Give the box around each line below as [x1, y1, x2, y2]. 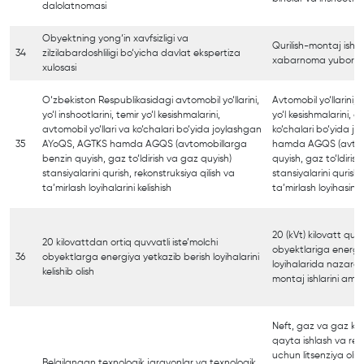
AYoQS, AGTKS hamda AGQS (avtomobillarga [42, 139, 247, 149]
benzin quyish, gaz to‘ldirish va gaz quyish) [42, 154, 232, 164]
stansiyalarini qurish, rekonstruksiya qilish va [42, 168, 235, 179]
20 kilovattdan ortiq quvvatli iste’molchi [42, 237, 218, 248]
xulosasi [42, 63, 76, 73]
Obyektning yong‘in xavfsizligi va [42, 33, 188, 44]
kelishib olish [42, 266, 94, 277]
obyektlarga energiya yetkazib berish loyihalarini [42, 252, 259, 262]
